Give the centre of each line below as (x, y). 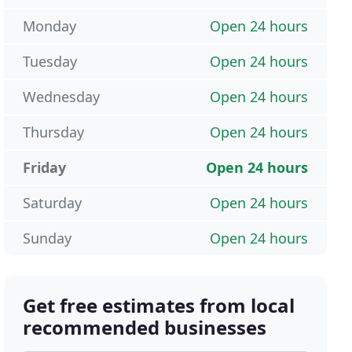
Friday (45, 168)
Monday (50, 26)
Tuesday (50, 62)
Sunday (48, 238)
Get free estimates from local (159, 306)
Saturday (53, 203)
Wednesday (62, 97)
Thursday (54, 132)
